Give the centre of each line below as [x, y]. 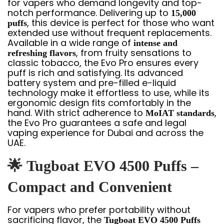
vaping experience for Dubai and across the [105, 132]
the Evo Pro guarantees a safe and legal [97, 122]
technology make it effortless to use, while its [108, 92]
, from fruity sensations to [134, 52]
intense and [155, 43]
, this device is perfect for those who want [121, 22]
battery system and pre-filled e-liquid [92, 82]
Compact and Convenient [90, 186]
